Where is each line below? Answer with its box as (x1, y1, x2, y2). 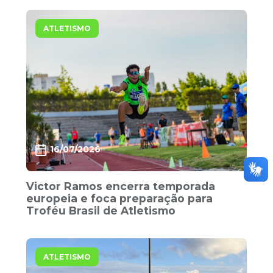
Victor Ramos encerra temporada (26, 179, 216, 193)
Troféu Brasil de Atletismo (26, 204, 176, 217)
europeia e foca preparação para (26, 191, 213, 205)
